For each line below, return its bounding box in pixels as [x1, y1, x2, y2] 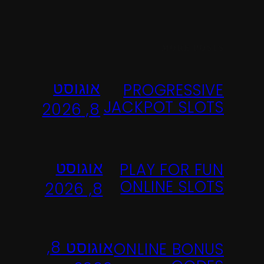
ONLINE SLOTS [120, 176, 224, 197]
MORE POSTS [161, 43, 224, 52]
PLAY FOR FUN [120, 159, 224, 180]
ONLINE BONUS [114, 238, 224, 260]
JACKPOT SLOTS [103, 96, 224, 118]
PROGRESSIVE [123, 79, 224, 101]
